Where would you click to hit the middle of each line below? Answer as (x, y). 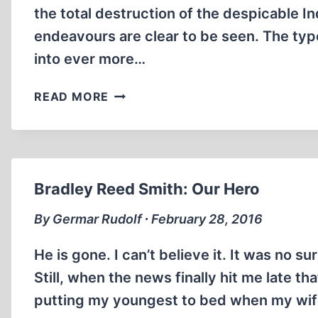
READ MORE (72, 97)
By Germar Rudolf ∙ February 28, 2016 (148, 219)
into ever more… (90, 59)
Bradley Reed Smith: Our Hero (147, 189)
